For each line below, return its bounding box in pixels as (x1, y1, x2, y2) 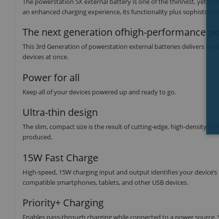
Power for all (22, 70, 80, 84)
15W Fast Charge (22, 151, 98, 164)
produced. (22, 132, 52, 142)
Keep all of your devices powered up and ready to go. (22, 87, 176, 96)
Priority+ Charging (22, 196, 104, 210)
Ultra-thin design (22, 106, 98, 119)
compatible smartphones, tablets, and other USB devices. (22, 177, 188, 187)
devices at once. (22, 52, 68, 62)
